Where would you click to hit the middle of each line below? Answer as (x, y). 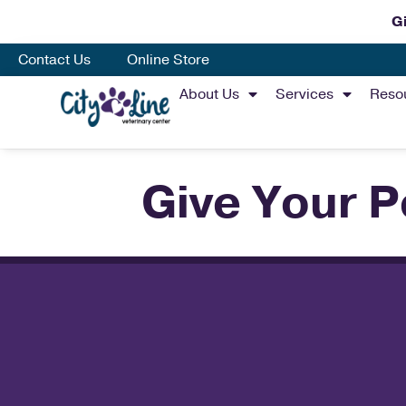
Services (305, 94)
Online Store (168, 60)
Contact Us (54, 60)
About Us (210, 94)
